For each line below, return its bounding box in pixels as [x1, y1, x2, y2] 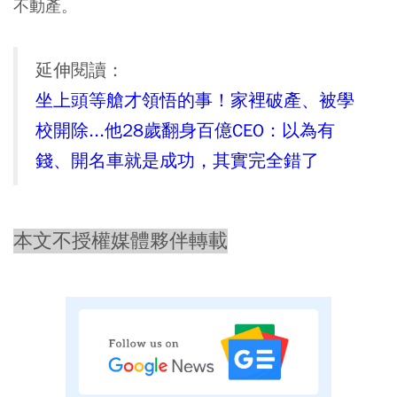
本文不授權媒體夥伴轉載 [13, 229, 228, 254]
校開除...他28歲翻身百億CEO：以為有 [35, 120, 335, 143]
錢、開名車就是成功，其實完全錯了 [35, 150, 319, 173]
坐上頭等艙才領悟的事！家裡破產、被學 [35, 90, 354, 113]
